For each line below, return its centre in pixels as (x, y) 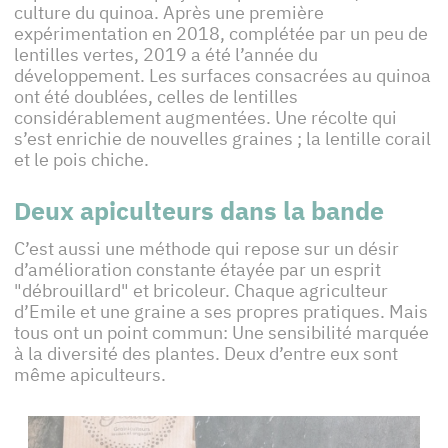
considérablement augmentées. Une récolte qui (205, 118)
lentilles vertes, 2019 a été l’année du (166, 55)
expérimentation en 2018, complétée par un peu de (221, 34)
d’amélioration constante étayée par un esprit (197, 270)
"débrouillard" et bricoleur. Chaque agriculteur (201, 291)
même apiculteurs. (90, 375)
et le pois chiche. (81, 160)
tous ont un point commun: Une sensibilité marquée (221, 333)
